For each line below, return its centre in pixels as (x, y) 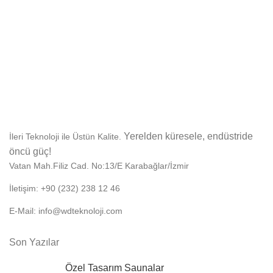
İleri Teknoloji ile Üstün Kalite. (66, 136)
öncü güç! (30, 151)
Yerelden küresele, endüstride (188, 136)
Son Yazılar (34, 242)
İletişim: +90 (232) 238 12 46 (65, 188)
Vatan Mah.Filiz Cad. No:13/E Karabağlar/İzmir (99, 165)
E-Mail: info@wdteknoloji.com (66, 211)
